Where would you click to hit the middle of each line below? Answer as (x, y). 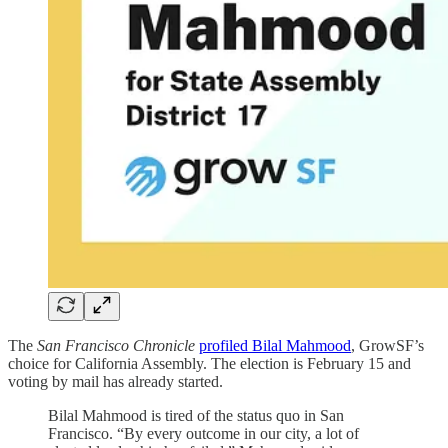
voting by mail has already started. (115, 381)
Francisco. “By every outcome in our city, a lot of (203, 433)
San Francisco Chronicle (116, 345)
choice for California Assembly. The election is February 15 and (209, 363)
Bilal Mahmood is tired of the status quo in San (196, 415)
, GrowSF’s (387, 345)
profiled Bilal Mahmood (275, 345)
